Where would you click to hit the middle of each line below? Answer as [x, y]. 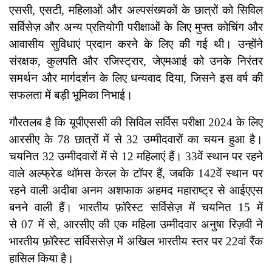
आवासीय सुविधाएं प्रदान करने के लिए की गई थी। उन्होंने [136, 44]
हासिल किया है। [42, 259]
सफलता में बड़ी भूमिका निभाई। [71, 95]
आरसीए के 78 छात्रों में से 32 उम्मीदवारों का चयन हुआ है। [136, 140]
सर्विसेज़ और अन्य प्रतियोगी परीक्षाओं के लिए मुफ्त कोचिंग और [136, 27]
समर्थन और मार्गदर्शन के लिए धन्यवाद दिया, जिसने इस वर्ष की [136, 78]
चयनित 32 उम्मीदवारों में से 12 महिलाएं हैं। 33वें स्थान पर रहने [136, 157]
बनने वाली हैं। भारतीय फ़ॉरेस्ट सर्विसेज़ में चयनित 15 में [136, 208]
